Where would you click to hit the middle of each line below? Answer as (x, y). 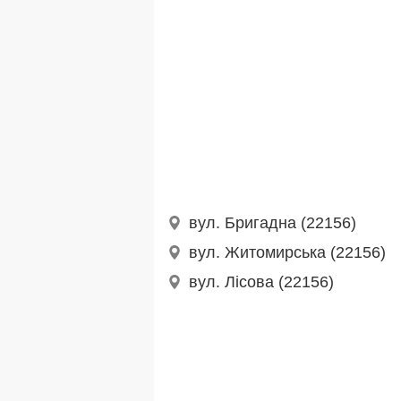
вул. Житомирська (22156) (287, 253)
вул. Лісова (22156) (261, 282)
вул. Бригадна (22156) (273, 223)
